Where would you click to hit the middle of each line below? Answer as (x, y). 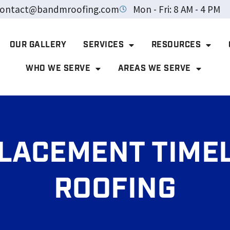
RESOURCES (176, 45)
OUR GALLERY (38, 45)
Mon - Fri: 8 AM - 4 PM (177, 9)
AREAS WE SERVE (154, 69)
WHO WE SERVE (58, 69)
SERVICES (104, 45)
